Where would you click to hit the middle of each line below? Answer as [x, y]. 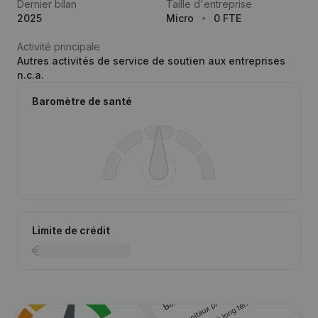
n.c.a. [31, 75]
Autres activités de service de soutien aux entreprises [151, 61]
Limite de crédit [71, 230]
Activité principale [59, 46]
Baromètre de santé [82, 101]
